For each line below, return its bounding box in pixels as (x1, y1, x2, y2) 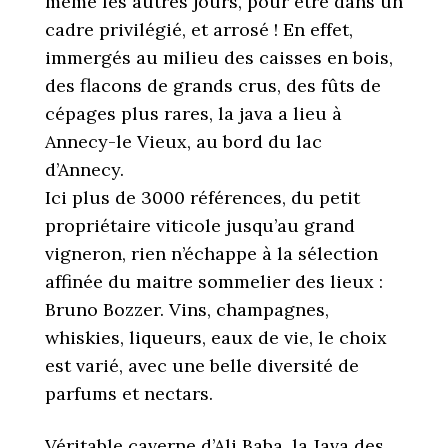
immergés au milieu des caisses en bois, (45, 46, 393, 69)
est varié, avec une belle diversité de (45, 354, 359, 377)
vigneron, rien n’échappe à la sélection (45, 242, 378, 265)
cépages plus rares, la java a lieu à (45, 102, 342, 125)
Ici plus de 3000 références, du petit (45, 186, 360, 209)
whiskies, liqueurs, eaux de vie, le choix (45, 326, 387, 349)
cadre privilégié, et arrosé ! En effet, (45, 18, 353, 41)
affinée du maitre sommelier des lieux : (45, 270, 383, 293)
